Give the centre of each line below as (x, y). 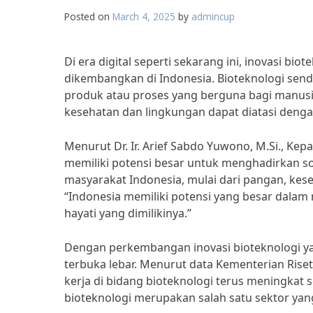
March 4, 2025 (144, 16)
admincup (213, 16)
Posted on (88, 16)
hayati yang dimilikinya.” (128, 213)
